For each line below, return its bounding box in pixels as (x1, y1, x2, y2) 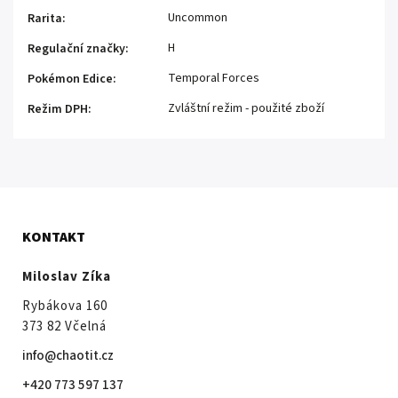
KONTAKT (22, 227, 85, 247)
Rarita (28, 9, 62, 28)
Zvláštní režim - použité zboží (168, 99, 324, 117)
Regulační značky (28, 39, 125, 58)
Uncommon (168, 8, 227, 27)
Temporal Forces (168, 68, 259, 87)
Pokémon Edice (28, 69, 113, 88)
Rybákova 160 (22, 296, 107, 315)
